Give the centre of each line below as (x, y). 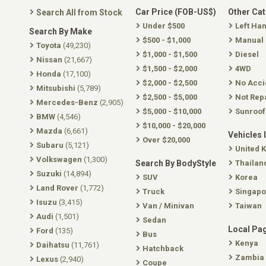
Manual (249, 40)
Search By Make (61, 31)
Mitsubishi (56, 88)
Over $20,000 (166, 140)
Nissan (49, 60)
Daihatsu (53, 245)
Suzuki (49, 174)
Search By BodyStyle (176, 163)
